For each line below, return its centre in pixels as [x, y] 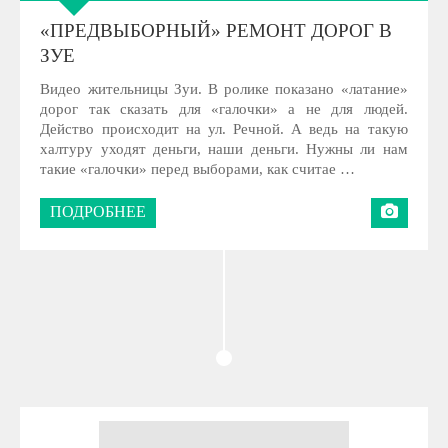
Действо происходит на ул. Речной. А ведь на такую [224, 128]
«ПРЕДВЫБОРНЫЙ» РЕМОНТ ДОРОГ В [216, 30]
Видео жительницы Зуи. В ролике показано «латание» [224, 88]
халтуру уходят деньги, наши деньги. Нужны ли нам [224, 148]
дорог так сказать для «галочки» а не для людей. [224, 108]
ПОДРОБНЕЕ [98, 212]
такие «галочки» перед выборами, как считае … [198, 168]
